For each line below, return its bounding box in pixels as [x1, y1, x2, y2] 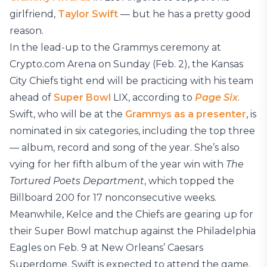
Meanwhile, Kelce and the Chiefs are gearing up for [10, 209, 253, 220]
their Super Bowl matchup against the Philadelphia [10, 225, 256, 237]
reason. [10, 25, 44, 36]
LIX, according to [111, 92, 195, 103]
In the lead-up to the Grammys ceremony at [10, 42, 221, 53]
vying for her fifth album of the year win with [10, 159, 226, 170]
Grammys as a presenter [125, 108, 246, 120]
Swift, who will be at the [10, 108, 125, 120]
